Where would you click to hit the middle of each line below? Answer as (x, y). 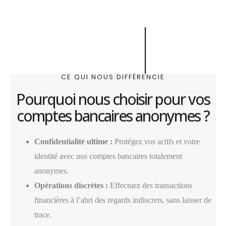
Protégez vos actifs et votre (156, 142)
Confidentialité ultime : (73, 142)
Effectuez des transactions (150, 186)
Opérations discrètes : (71, 186)
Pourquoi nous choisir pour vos (113, 99)
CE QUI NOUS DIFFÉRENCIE (113, 77)
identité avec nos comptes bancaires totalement (108, 156)
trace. (43, 215)
